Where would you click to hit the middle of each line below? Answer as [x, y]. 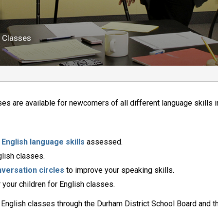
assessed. [104, 142]
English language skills [43, 142]
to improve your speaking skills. [119, 170]
